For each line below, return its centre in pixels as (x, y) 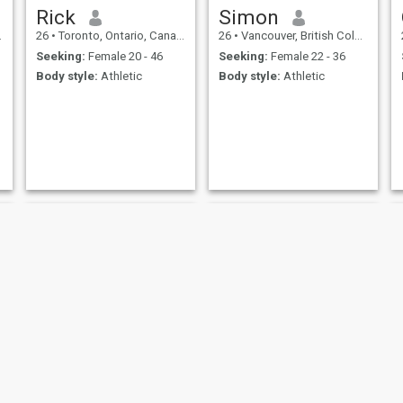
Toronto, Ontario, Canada (116, 36)
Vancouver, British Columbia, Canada (296, 36)
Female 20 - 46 (124, 56)
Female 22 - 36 (306, 56)
